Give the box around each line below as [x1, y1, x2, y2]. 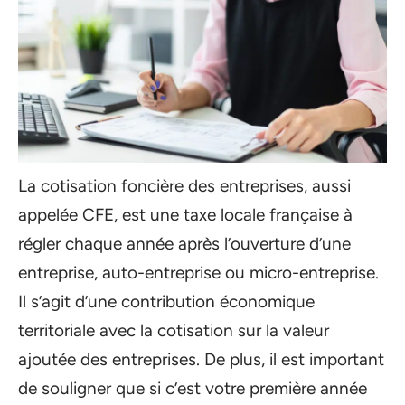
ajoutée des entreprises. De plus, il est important [18, 349, 384, 370]
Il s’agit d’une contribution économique [18, 291, 315, 312]
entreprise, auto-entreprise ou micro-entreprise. [18, 262, 379, 283]
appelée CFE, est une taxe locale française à [18, 204, 353, 225]
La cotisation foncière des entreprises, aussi [18, 175, 351, 196]
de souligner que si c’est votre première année [18, 378, 367, 399]
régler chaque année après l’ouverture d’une [18, 233, 351, 254]
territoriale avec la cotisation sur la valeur [18, 320, 329, 341]
